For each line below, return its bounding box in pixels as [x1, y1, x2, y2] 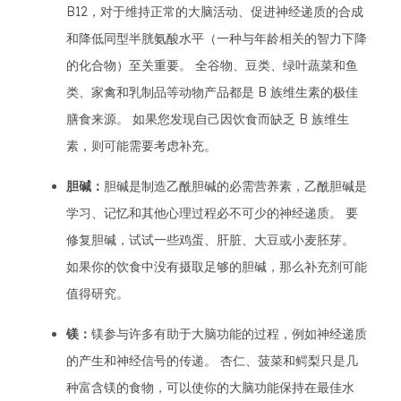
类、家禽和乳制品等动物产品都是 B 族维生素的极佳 [66, 83, 358, 100]
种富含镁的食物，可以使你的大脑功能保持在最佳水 [66, 379, 354, 396]
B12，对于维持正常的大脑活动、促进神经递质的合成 [66, 3, 363, 20]
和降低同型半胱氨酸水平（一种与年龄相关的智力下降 [66, 30, 367, 47]
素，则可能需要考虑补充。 [66, 137, 217, 154]
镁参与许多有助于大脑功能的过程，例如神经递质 [91, 325, 367, 342]
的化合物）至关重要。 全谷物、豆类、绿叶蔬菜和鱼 [66, 56, 358, 73]
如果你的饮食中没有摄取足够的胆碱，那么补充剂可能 [66, 258, 367, 275]
